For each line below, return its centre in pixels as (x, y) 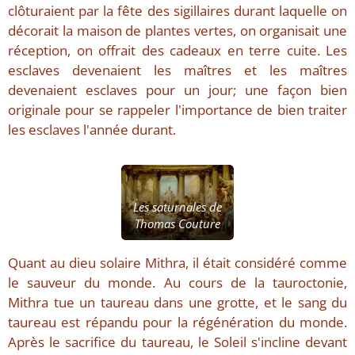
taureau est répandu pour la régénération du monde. (177, 323)
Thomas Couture (177, 224)
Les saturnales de (177, 207)
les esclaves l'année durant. (92, 130)
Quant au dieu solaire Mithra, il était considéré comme (177, 263)
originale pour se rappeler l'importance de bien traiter (177, 110)
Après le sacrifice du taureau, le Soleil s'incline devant (177, 342)
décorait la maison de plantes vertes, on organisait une (177, 31)
